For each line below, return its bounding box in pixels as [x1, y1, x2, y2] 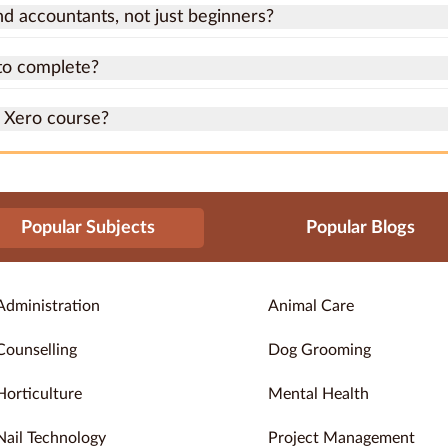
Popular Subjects [21, 219, 155, 238]
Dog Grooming [268, 342, 371, 359]
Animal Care [268, 298, 354, 315]
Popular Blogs [305, 219, 415, 238]
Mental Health [268, 386, 369, 403]
